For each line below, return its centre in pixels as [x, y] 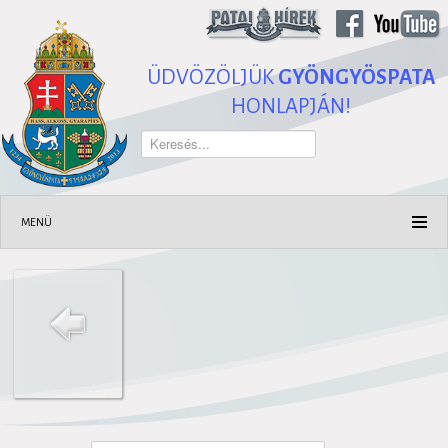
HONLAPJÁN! [291, 106]
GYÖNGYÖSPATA [356, 77]
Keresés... [168, 138]
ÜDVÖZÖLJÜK [212, 77]
